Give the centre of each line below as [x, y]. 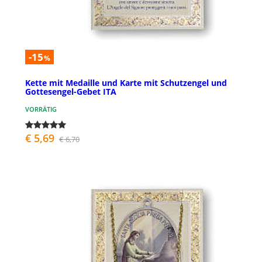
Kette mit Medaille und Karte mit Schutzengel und [126, 82]
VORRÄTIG [41, 109]
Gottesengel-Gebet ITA [71, 91]
